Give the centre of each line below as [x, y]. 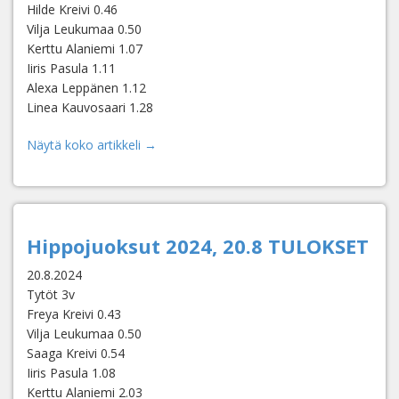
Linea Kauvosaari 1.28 [90, 107]
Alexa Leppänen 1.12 [86, 88]
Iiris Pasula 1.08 [71, 373]
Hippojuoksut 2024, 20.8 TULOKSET [198, 246]
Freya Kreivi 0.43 [74, 314]
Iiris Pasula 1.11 [71, 68]
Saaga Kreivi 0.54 [76, 353]
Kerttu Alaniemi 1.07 [85, 49]
